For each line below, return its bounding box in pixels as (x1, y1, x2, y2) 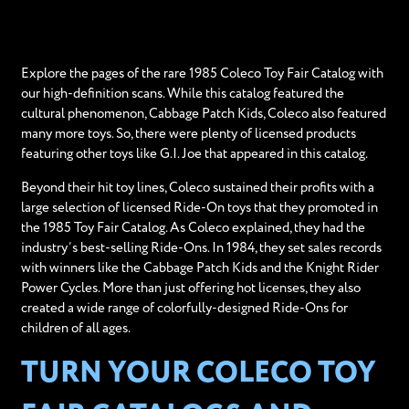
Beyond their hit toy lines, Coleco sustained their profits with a (20, 181, 374, 194)
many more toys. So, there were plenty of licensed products (20, 127, 356, 141)
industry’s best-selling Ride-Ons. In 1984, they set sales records (20, 241, 382, 255)
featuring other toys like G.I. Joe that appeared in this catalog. (20, 147, 368, 161)
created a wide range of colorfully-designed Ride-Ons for (20, 301, 348, 315)
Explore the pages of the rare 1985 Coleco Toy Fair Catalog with (20, 67, 383, 80)
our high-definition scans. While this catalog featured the (20, 87, 344, 100)
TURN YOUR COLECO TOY (20, 360, 376, 388)
